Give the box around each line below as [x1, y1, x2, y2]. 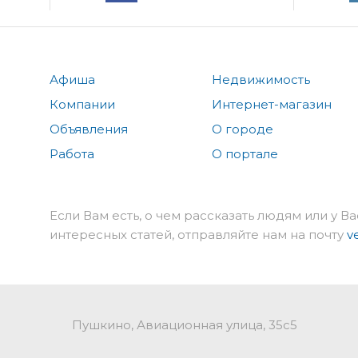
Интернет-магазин [212, 97, 332, 113]
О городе [212, 121, 274, 137]
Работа [50, 146, 94, 162]
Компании [50, 97, 115, 113]
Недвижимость [212, 72, 311, 88]
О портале [212, 146, 279, 162]
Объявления [50, 121, 128, 137]
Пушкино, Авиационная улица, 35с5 [72, 317, 297, 333]
